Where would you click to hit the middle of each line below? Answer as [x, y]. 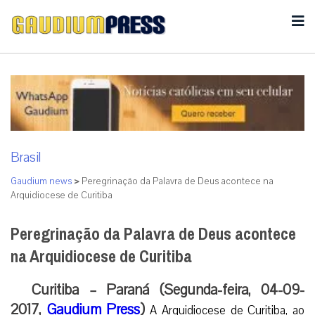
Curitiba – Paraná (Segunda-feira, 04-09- [168, 289]
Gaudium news [41, 181]
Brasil [26, 157]
